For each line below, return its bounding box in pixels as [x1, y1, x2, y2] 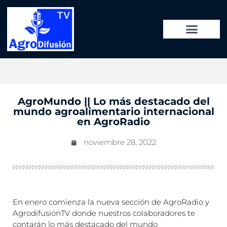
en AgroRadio [77, 116, 150, 128]
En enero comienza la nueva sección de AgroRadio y [13, 197, 209, 207]
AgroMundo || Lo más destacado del [17, 95, 210, 108]
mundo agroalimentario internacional [13, 105, 214, 118]
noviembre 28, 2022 [84, 137, 156, 147]
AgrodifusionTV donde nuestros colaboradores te [13, 208, 195, 218]
